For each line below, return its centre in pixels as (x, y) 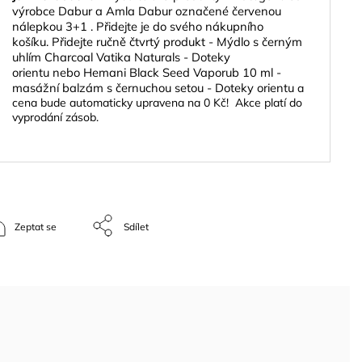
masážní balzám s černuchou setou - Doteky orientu (153, 88)
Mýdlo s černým (259, 42)
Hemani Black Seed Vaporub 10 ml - (182, 72)
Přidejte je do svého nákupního (180, 26)
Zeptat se (36, 226)
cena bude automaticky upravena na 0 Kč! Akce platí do (157, 103)
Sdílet (136, 226)
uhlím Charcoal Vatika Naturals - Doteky (121, 57)
